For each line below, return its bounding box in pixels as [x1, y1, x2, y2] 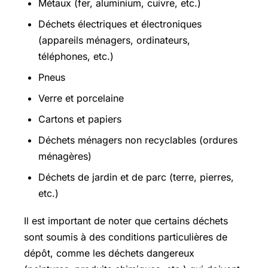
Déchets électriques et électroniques [38, 17, 202, 30]
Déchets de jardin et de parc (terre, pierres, [38, 170, 234, 183]
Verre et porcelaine [38, 92, 124, 104]
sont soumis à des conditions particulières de [24, 230, 227, 243]
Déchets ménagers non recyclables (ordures [38, 133, 237, 146]
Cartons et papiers [38, 112, 121, 125]
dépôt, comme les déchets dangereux [24, 246, 194, 259]
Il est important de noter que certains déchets [24, 214, 228, 227]
